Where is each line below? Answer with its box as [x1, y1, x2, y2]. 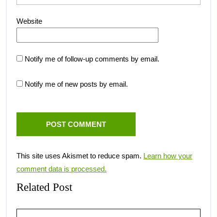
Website [16, 16, 42, 25]
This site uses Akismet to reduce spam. [16, 152, 143, 160]
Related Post [16, 181, 72, 194]
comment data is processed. [16, 165, 107, 173]
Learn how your [143, 152, 192, 160]
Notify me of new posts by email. [25, 79, 128, 88]
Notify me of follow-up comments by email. [25, 54, 159, 63]
